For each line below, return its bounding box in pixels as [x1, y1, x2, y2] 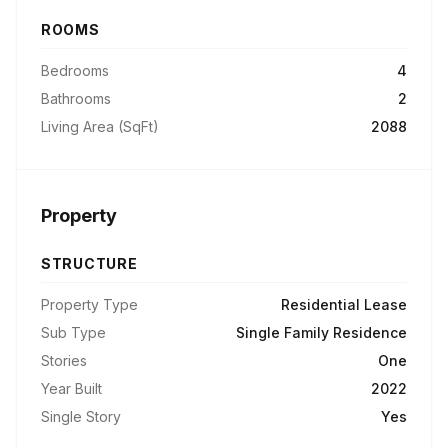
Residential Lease [281, 296, 407, 313]
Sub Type [41, 324, 106, 341]
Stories [41, 352, 87, 369]
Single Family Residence [236, 324, 407, 341]
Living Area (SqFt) [41, 118, 159, 135]
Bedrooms [41, 62, 109, 79]
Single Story [41, 408, 121, 425]
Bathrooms [41, 90, 111, 107]
